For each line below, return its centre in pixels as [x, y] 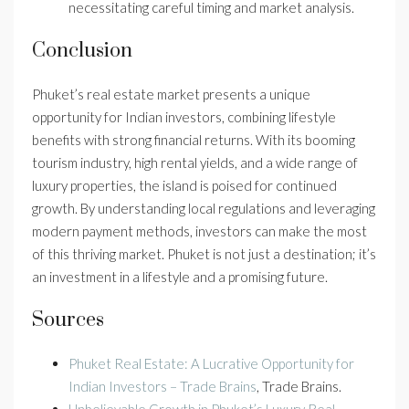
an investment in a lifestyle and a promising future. [180, 277]
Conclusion [82, 51]
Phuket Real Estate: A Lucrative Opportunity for [211, 363]
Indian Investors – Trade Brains [163, 386]
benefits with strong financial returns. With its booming [194, 140]
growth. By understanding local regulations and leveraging [204, 208]
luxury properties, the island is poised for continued [184, 185]
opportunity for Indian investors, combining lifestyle [184, 117]
